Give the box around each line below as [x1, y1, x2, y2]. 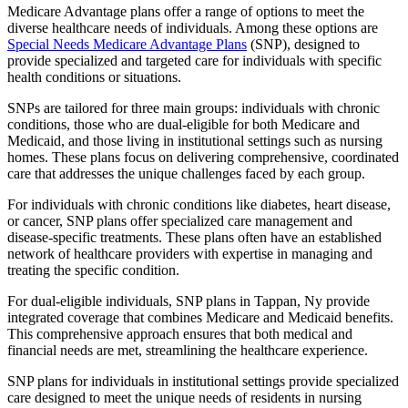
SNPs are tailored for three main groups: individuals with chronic [7, 100, 380, 117]
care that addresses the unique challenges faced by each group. [7, 166, 365, 182]
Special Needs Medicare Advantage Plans [7, 36, 247, 53]
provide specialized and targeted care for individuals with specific [7, 53, 382, 69]
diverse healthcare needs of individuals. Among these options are [7, 20, 378, 36]
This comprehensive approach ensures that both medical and [7, 326, 352, 342]
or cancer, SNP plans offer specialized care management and [7, 213, 352, 229]
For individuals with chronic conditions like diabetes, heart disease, [7, 197, 391, 213]
